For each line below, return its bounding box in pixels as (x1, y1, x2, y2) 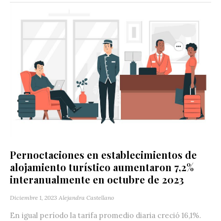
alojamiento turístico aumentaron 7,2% (10, 160, 194, 174)
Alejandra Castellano (59, 194, 114, 202)
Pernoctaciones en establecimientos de (10, 148, 197, 162)
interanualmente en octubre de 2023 (10, 173, 184, 186)
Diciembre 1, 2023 (10, 194, 57, 202)
